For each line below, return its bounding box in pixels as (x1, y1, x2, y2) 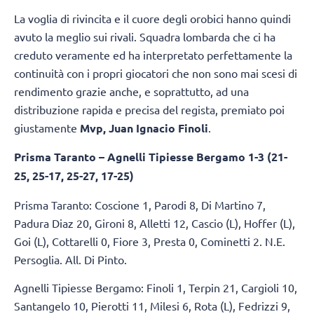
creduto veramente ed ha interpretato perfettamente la (14, 47, 292, 62)
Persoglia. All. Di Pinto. (14, 252, 127, 266)
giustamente (14, 120, 80, 135)
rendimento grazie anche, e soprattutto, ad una (14, 83, 249, 98)
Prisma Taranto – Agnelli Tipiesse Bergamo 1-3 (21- (14, 149, 287, 165)
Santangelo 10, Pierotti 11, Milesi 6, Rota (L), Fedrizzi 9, (14, 298, 290, 313)
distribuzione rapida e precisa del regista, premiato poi (14, 102, 285, 116)
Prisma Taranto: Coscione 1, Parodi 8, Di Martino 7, (14, 197, 266, 212)
